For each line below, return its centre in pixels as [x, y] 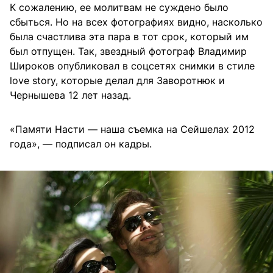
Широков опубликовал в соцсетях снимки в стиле [132, 66]
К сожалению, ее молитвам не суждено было [119, 8]
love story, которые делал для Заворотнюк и [117, 81]
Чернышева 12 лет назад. [70, 95]
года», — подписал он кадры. [81, 144]
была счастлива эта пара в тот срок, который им [129, 37]
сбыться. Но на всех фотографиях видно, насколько [136, 22]
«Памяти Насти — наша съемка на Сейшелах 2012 [132, 129]
